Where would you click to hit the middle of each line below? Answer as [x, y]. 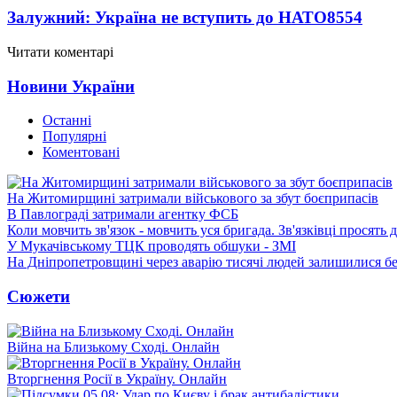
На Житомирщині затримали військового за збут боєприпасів [193, 198]
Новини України [71, 86]
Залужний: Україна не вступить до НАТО [167, 18]
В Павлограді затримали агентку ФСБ [123, 214]
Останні [67, 121]
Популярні [74, 136]
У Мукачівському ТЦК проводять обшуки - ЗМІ [152, 246]
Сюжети [39, 296]
